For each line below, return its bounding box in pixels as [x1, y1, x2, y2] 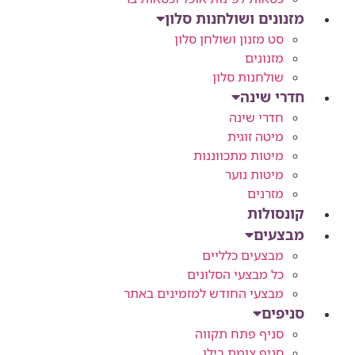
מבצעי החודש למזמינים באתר [124, 284, 284, 302]
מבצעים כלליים [202, 246, 284, 264]
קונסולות [247, 203, 304, 223]
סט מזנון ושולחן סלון [174, 29, 284, 48]
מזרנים [247, 184, 284, 202]
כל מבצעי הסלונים [187, 265, 284, 283]
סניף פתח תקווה [195, 324, 284, 342]
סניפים [261, 303, 304, 323]
